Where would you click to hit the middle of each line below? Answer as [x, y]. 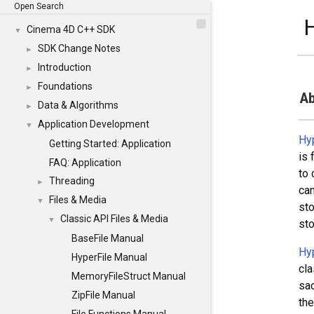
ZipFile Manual [103, 295]
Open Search [39, 6]
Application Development [94, 124]
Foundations [65, 86]
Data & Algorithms [78, 105]
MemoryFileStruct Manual [129, 276]
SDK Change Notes [79, 48]
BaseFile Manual [108, 238]
